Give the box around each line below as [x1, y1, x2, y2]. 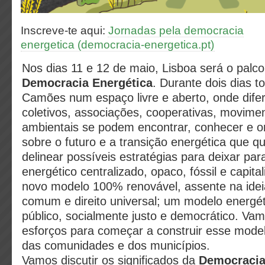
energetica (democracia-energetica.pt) [21, 38, 214, 51]
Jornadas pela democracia [108, 24, 244, 37]
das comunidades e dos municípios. [22, 239, 210, 252]
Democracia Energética [22, 76, 153, 89]
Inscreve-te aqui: [21, 24, 108, 37]
